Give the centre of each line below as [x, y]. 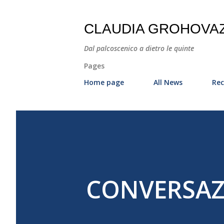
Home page [104, 82]
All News [168, 82]
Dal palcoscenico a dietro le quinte [139, 48]
